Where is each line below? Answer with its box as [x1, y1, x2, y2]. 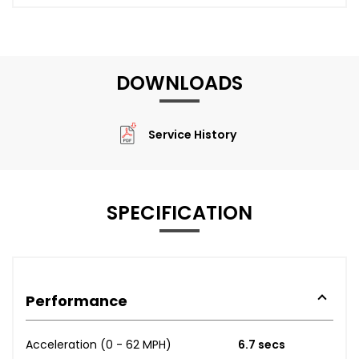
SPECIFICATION [107, 199, 252, 226]
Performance [26, 290, 127, 311]
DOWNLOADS [116, 69, 243, 96]
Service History [147, 127, 236, 143]
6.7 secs [237, 336, 285, 353]
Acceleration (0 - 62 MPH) [26, 336, 171, 353]
